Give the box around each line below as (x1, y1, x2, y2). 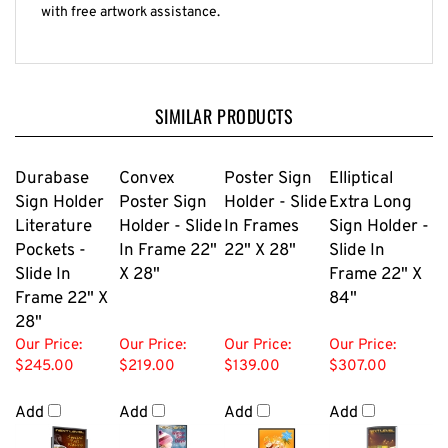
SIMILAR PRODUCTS (154, 91, 294, 118)
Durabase (15, 156, 89, 179)
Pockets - (15, 228, 86, 251)
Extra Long (329, 180, 412, 203)
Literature (15, 204, 92, 227)
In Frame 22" (119, 228, 217, 251)
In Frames (224, 204, 299, 227)
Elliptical (329, 156, 393, 179)
